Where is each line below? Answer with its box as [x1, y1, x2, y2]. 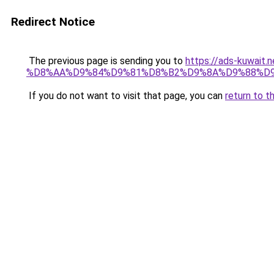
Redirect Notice [11, 15, 95, 29]
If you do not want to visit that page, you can [26, 90, 225, 102]
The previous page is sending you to [26, 55, 185, 67]
